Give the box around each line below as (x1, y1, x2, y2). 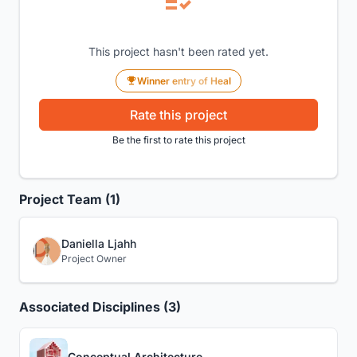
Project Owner (61, 252, 127, 265)
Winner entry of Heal (137, 74, 231, 87)
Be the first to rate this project (112, 133, 245, 146)
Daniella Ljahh (61, 236, 136, 250)
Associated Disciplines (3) (19, 298, 181, 315)
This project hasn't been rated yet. (88, 44, 269, 58)
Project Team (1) (19, 190, 120, 207)
